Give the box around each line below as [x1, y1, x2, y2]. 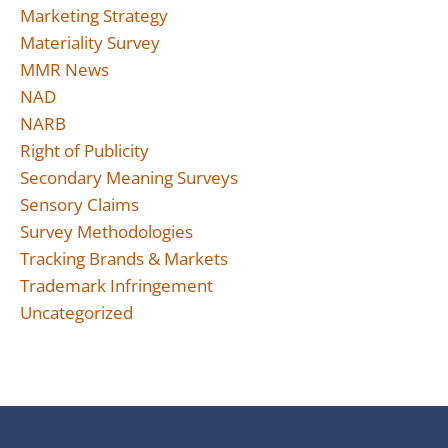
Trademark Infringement [20, 274, 213, 297]
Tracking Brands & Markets [20, 247, 228, 270]
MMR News [20, 58, 109, 81]
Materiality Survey [20, 31, 160, 54]
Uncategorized [20, 301, 133, 324]
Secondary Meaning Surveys [20, 166, 238, 189]
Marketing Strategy [20, 4, 168, 27]
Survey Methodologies [20, 220, 193, 243]
